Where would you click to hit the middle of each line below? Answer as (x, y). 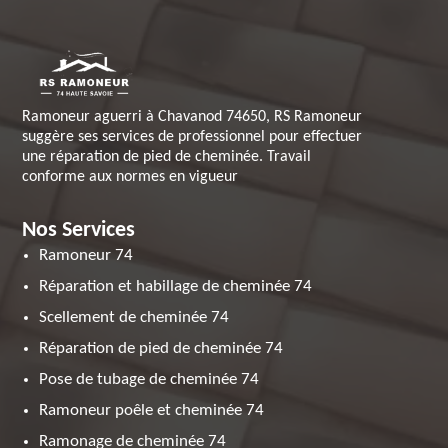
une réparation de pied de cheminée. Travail (167, 157)
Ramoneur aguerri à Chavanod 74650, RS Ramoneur (192, 117)
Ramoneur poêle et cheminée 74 (152, 410)
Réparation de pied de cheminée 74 (161, 348)
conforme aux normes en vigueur (130, 177)
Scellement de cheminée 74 (134, 317)
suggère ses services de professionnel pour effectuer (192, 137)
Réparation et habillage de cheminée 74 (176, 286)
